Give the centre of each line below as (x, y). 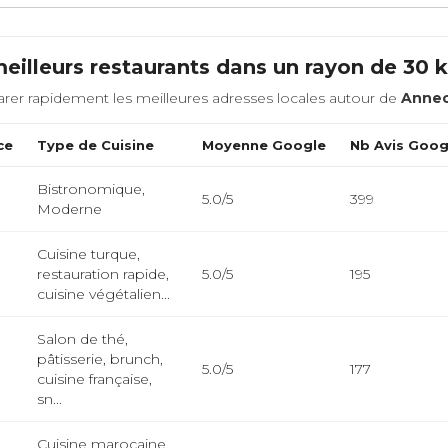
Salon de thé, (83, 339)
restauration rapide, (103, 274)
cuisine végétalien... (104, 294)
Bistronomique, (91, 189)
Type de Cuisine (96, 145)
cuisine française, (95, 379)
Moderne (70, 209)
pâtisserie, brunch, (100, 359)
